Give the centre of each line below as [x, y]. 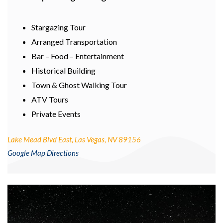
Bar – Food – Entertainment [78, 56]
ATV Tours [50, 100]
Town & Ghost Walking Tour [79, 85]
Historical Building [63, 71]
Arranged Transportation [74, 42]
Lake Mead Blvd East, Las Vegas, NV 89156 [74, 140]
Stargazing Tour [58, 27]
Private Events [56, 114]
